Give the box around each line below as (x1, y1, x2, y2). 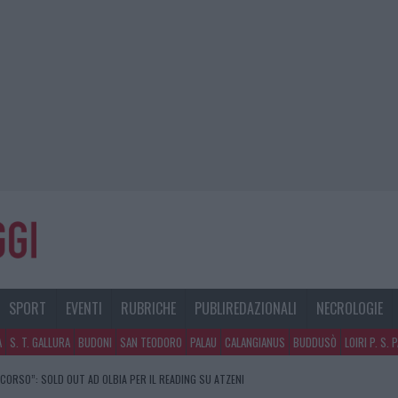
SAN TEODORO (120, 333, 182, 352)
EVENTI (65, 298, 102, 320)
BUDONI (78, 333, 112, 352)
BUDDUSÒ (293, 333, 337, 352)
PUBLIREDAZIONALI (195, 298, 298, 320)
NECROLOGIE (315, 298, 383, 320)
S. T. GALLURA (10, 333, 70, 352)
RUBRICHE (121, 298, 177, 320)
